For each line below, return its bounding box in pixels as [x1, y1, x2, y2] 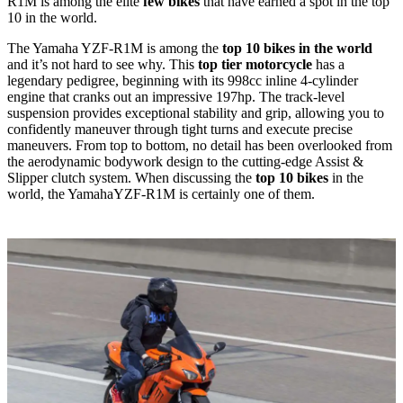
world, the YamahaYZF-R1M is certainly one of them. [7, 186, 315, 202]
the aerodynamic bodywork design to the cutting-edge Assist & [7, 154, 363, 170]
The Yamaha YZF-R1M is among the [7, 40, 219, 57]
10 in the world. [7, 10, 97, 26]
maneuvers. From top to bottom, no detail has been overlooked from [7, 138, 392, 154]
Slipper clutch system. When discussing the [7, 170, 252, 186]
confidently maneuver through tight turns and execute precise [7, 121, 353, 138]
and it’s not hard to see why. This [7, 57, 198, 73]
